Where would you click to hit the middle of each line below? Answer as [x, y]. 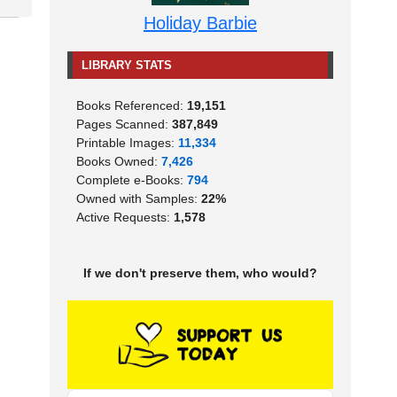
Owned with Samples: [139, 199]
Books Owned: [119, 162]
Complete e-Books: [132, 180]
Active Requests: [125, 218]
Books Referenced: [132, 106]
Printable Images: [127, 143]
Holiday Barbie [200, 23]
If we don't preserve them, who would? [200, 273]
